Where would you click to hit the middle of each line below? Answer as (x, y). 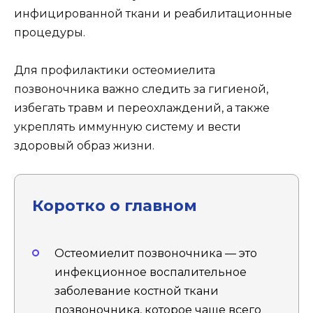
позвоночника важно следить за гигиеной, (141, 89)
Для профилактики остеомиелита (115, 71)
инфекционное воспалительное (151, 272)
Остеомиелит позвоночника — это (156, 253)
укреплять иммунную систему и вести (128, 127)
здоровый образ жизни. (84, 146)
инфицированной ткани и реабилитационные (153, 14)
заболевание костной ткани (137, 291)
